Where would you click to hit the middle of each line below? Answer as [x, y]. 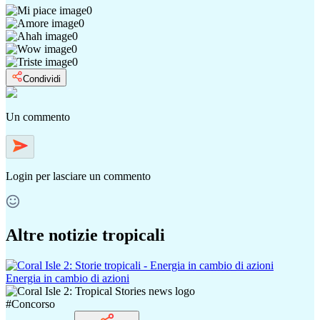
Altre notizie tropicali [85, 235]
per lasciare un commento [93, 176]
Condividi [42, 79]
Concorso [33, 304]
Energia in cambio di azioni [67, 278]
